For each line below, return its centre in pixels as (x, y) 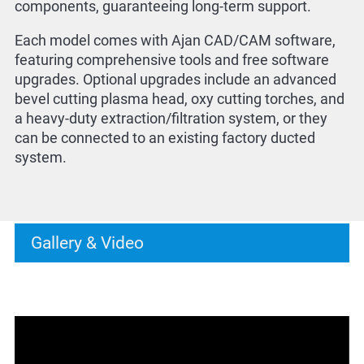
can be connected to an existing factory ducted (165, 138)
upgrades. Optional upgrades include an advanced (175, 80)
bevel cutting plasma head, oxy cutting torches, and (179, 99)
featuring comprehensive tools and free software (171, 60)
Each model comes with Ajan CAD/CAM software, (175, 41)
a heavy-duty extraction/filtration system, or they (171, 119)
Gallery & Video (87, 243)
